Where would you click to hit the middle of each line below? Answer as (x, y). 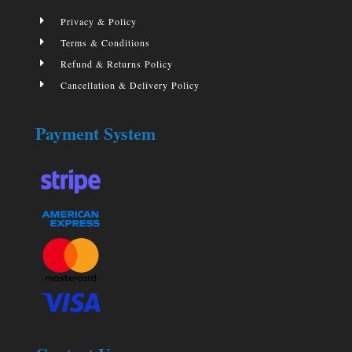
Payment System (95, 133)
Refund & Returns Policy (116, 63)
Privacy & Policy (98, 21)
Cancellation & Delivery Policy (130, 84)
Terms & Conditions (105, 42)
